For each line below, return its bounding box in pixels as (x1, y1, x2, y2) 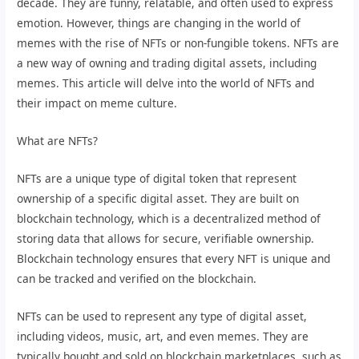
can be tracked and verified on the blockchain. (17, 270, 257, 286)
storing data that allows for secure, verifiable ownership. (17, 230, 315, 246)
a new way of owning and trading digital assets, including (17, 54, 317, 71)
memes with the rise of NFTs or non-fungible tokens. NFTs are (17, 34, 340, 50)
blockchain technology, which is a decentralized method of (17, 210, 321, 226)
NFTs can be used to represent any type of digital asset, (17, 308, 308, 324)
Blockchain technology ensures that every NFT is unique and (17, 250, 331, 266)
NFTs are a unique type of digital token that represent (17, 170, 297, 186)
